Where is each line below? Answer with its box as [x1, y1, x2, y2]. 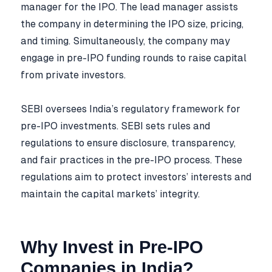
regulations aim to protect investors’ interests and [21, 171, 251, 183]
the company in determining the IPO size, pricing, [21, 18, 243, 30]
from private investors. [21, 69, 126, 81]
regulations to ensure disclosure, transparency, [21, 137, 236, 149]
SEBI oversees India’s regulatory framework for [21, 103, 240, 115]
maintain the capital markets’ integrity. [21, 188, 200, 200]
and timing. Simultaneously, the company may [21, 35, 230, 47]
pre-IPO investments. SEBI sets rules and [21, 120, 210, 132]
